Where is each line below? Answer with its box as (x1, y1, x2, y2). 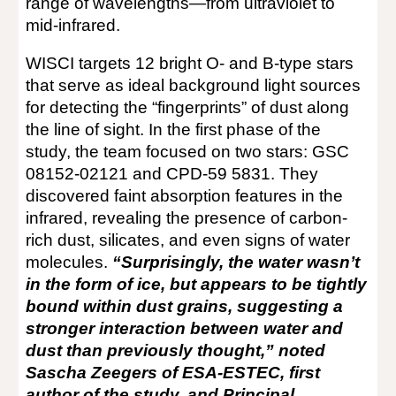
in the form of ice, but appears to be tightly (26, 275, 368, 293)
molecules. (26, 253, 113, 271)
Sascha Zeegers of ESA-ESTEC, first (26, 363, 321, 382)
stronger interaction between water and (26, 319, 344, 338)
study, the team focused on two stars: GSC (26, 142, 350, 161)
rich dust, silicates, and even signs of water (26, 231, 351, 249)
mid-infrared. (26, 16, 121, 34)
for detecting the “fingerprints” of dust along (26, 98, 350, 117)
